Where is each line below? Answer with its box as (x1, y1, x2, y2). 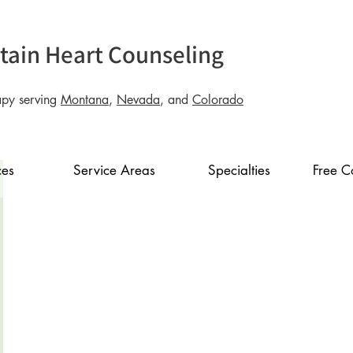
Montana (61, 91, 109, 108)
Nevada (117, 91, 160, 108)
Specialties (207, 162, 270, 179)
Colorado (192, 91, 243, 108)
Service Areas (73, 162, 155, 179)
